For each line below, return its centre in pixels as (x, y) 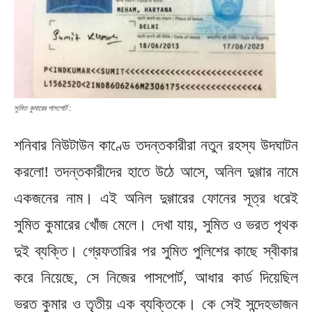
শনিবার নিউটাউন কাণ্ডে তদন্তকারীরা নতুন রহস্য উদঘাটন (156, 146)
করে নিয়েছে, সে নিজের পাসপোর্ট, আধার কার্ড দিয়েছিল (156, 278)
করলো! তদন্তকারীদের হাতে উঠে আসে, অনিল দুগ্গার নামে (156, 172)
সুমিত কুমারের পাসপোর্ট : (42, 108)
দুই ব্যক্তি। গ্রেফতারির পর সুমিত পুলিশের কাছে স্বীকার (156, 251)
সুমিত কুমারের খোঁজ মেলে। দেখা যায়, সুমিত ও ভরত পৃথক (156, 225)
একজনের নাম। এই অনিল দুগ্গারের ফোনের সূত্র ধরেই (156, 198)
